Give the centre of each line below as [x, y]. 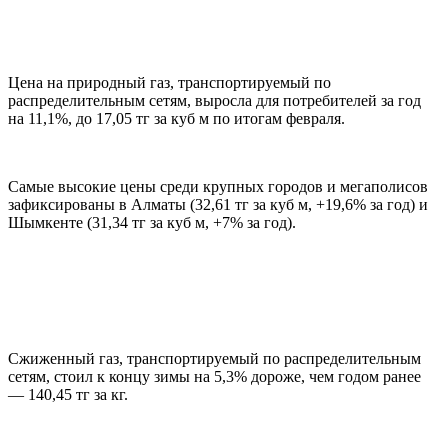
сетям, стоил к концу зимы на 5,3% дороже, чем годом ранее [214, 377]
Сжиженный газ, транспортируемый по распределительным [214, 359]
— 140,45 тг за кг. [68, 395]
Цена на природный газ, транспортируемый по [169, 83]
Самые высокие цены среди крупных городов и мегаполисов [218, 187]
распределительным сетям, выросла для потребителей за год [214, 101]
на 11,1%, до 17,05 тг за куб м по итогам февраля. [176, 119]
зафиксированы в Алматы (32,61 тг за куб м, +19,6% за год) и [218, 205]
